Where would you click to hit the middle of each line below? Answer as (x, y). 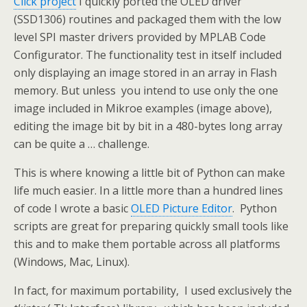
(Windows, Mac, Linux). (72, 262)
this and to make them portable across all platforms (147, 244)
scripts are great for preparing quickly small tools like (151, 226)
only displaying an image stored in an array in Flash (145, 73)
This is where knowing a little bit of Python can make (149, 173)
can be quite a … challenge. (82, 144)
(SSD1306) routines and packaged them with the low (147, 19)
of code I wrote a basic (72, 208)
